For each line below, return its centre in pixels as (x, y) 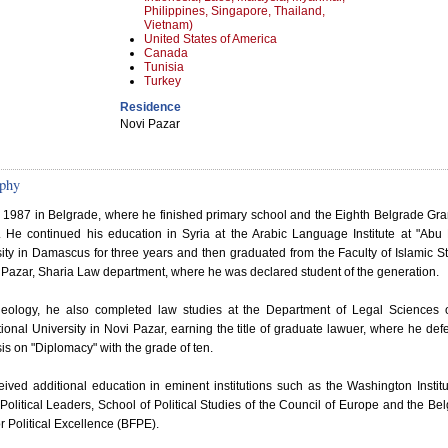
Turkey (162, 81)
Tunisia (164, 67)
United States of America (210, 39)
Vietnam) (168, 25)
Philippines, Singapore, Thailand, (234, 11)
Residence (150, 107)
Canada (166, 53)
